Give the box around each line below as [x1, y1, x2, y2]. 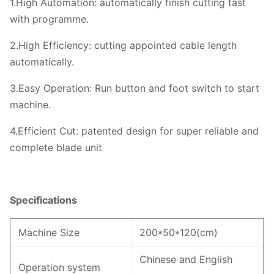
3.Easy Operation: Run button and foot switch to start [10, 82, 259, 94]
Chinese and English [139, 253, 232, 265]
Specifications [10, 194, 77, 206]
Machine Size [18, 226, 80, 239]
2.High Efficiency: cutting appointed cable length [10, 39, 237, 51]
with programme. [10, 13, 89, 25]
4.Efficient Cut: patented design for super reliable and [10, 125, 259, 137]
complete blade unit [10, 141, 102, 154]
